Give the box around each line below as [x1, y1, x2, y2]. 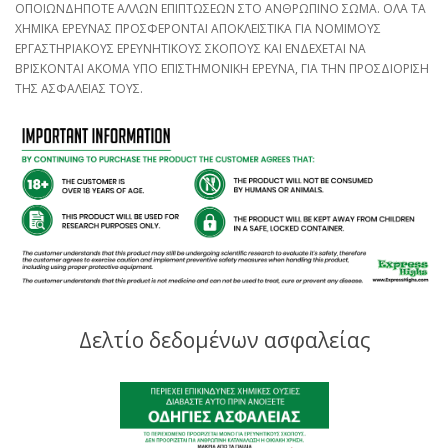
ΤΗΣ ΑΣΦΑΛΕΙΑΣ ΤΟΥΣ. [15, 80, 143, 98]
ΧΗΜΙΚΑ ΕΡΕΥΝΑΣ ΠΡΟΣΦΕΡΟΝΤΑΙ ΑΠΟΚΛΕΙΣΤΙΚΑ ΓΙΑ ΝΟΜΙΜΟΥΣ [15, 20, 381, 38]
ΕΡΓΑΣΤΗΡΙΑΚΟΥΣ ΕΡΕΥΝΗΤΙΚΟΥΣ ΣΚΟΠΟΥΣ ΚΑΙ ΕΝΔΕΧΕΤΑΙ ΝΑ [15, 40, 366, 58]
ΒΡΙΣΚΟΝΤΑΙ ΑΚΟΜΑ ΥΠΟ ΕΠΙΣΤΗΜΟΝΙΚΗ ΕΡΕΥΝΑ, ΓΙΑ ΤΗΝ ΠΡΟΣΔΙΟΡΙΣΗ [15, 60, 429, 78]
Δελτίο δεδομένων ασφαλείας [78, 326, 370, 355]
